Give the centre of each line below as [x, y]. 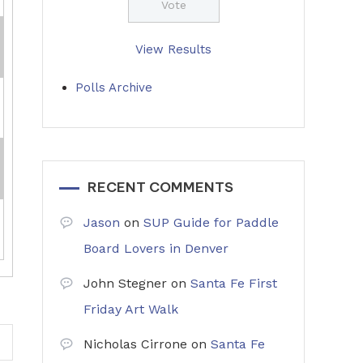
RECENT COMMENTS [160, 187]
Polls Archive [114, 88]
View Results [173, 49]
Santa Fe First [234, 283]
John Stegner [125, 283]
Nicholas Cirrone [135, 344]
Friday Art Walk [131, 309]
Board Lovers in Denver [156, 248]
